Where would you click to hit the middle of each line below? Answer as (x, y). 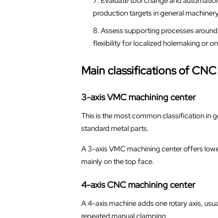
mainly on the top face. (118, 161)
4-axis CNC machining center (138, 184)
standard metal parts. (115, 128)
